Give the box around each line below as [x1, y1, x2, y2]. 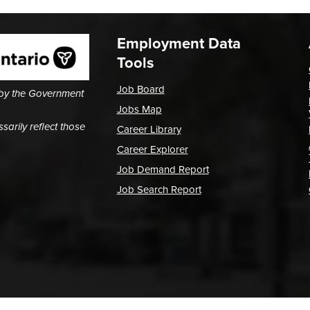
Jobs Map [116, 102, 162, 117]
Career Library [116, 122, 181, 137]
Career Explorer [116, 142, 188, 157]
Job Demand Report [116, 162, 209, 177]
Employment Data [116, 32, 241, 55]
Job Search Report [116, 182, 201, 197]
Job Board [116, 82, 165, 97]
